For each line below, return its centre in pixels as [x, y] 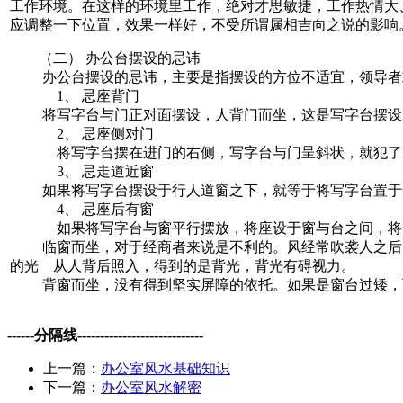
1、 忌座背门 [75, 96]
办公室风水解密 [151, 388]
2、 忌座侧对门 [82, 134]
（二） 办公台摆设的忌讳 [105, 58]
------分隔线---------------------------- [105, 336]
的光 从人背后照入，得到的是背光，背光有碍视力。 [183, 266]
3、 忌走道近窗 [82, 172]
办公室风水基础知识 [166, 369]
